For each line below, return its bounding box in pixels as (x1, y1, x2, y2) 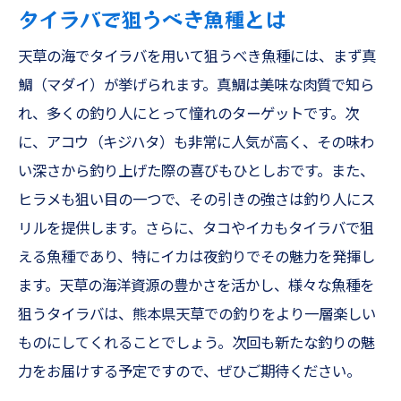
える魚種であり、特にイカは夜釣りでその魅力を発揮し (18, 249, 375, 266)
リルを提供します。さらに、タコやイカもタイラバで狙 (18, 220, 374, 237)
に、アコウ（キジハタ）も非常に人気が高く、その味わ (18, 134, 374, 151)
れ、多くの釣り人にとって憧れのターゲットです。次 (18, 106, 359, 123)
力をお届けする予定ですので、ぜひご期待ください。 (18, 363, 361, 380)
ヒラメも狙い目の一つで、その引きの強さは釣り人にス (18, 192, 375, 209)
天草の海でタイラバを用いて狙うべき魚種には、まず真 (18, 48, 376, 65)
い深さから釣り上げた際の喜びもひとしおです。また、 (18, 163, 374, 180)
